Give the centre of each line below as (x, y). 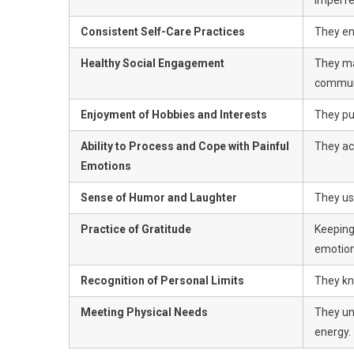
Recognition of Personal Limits (162, 280)
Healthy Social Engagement (153, 63)
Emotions (106, 166)
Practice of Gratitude (136, 229)
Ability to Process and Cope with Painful (185, 146)
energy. (333, 331)
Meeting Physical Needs (144, 312)
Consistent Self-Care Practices (163, 31)
